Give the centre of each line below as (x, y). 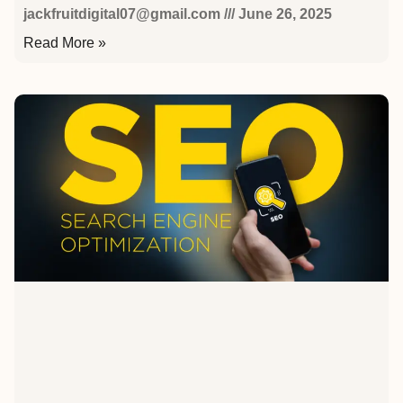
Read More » (65, 43)
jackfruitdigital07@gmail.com (124, 14)
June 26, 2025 (283, 14)
